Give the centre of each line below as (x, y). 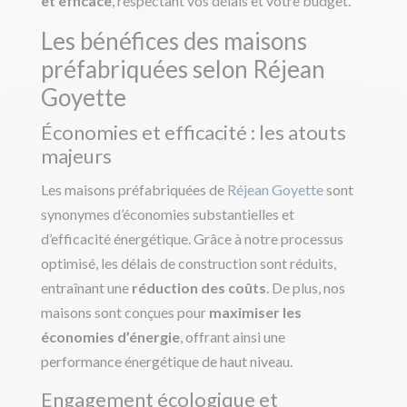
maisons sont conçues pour (124, 312)
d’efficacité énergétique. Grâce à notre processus (192, 238)
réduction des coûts (199, 287)
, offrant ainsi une (232, 336)
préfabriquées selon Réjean (183, 69)
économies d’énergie (110, 336)
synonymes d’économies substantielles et (167, 213)
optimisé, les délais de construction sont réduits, (188, 263)
